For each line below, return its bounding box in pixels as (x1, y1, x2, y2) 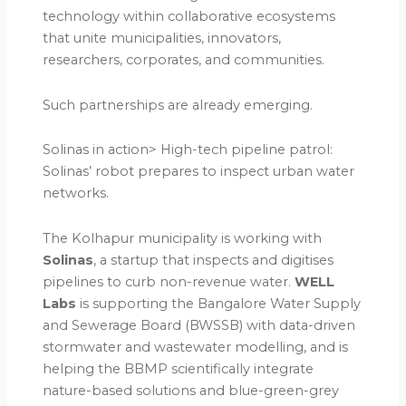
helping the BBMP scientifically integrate (43, 360, 314, 377)
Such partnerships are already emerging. (43, 96, 314, 113)
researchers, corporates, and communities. (43, 52, 325, 69)
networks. (43, 185, 110, 202)
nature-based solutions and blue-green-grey (43, 382, 340, 399)
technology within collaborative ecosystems (43, 8, 336, 25)
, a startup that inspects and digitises (93, 251, 334, 268)
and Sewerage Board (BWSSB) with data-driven (43, 316, 356, 333)
